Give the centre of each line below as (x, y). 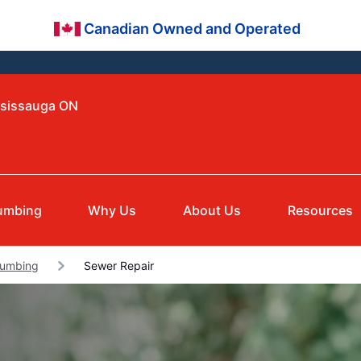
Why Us (112, 211)
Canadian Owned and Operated (194, 29)
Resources (321, 211)
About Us (212, 211)
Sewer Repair (117, 266)
